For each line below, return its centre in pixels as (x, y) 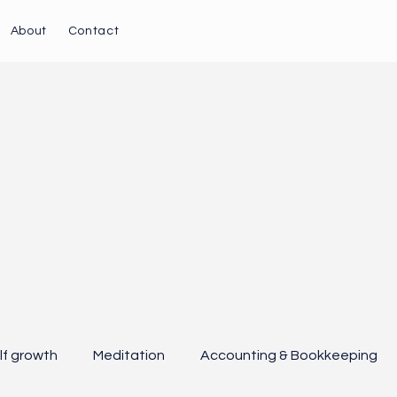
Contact (93, 31)
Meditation (129, 355)
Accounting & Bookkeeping (289, 355)
